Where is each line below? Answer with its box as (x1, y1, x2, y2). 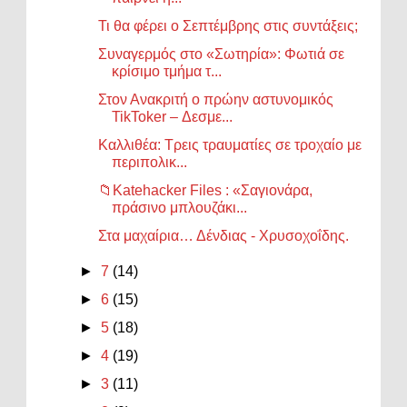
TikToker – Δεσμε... (112, 108, 233, 124)
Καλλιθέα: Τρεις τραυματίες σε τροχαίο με (98, 136, 362, 153)
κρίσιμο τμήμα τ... (112, 63, 223, 79)
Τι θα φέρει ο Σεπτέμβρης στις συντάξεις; (98, 17, 359, 34)
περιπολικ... (112, 154, 188, 170)
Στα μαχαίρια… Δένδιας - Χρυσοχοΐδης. (98, 227, 350, 243)
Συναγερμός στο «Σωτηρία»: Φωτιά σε (98, 45, 345, 62)
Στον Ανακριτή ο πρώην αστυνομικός (98, 91, 334, 107)
